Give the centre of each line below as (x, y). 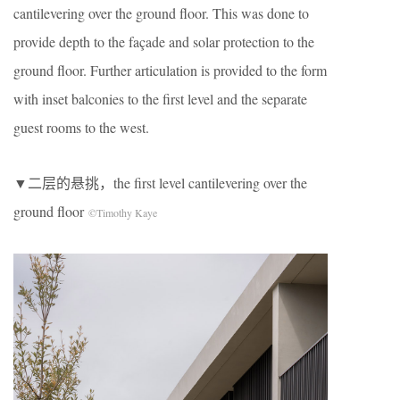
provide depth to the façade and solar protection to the (164, 41)
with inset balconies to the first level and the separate (160, 98)
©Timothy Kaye (123, 212)
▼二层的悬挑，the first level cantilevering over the (160, 182)
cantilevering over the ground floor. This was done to (161, 12)
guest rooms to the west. (81, 127)
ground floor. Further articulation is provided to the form (170, 70)
